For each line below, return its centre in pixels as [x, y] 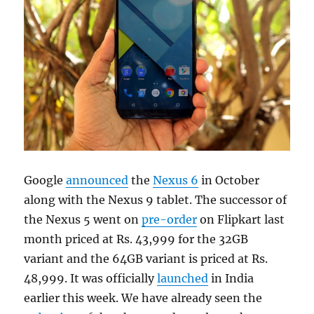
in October [229, 180]
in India [231, 278]
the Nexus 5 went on [83, 219]
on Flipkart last [241, 219]
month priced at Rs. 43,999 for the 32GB [136, 239]
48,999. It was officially [91, 278]
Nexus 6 [176, 180]
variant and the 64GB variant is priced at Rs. [146, 258]
